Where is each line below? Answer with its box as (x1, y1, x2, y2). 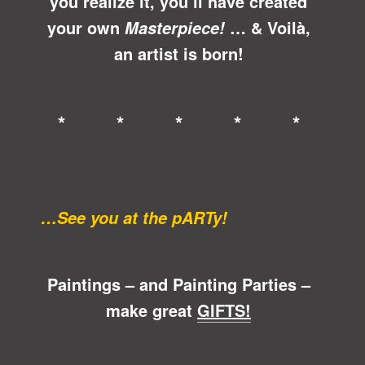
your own (46, 15, 125, 39)
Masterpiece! (124, 15, 225, 39)
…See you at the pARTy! (41, 205, 227, 229)
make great (106, 297, 197, 322)
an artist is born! (113, 41, 244, 65)
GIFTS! (197, 297, 251, 322)
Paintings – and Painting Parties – (46, 271, 310, 296)
